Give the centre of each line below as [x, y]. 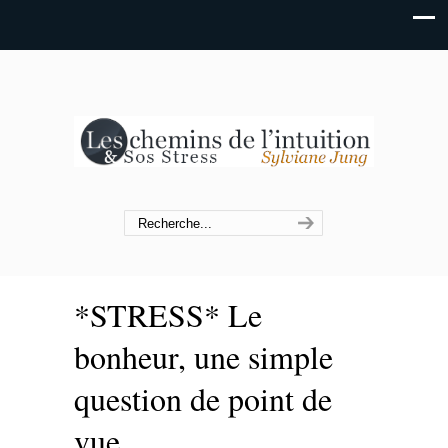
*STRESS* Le [168, 314]
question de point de [203, 398]
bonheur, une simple [203, 356]
